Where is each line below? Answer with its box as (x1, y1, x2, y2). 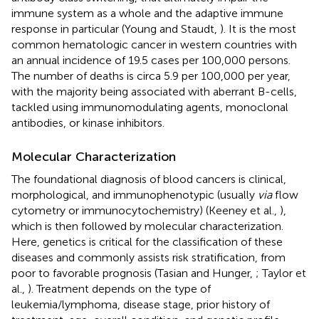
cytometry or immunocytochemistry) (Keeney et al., (11, 203, 280, 217)
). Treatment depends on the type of (28, 281, 211, 296)
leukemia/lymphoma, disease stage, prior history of (11, 297, 270, 311)
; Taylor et (256, 266, 306, 280)
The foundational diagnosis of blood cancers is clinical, (11, 172, 286, 186)
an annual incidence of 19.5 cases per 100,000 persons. (11, 53, 291, 67)
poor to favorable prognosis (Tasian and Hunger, (11, 266, 256, 280)
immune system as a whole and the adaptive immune (11, 6, 283, 20)
